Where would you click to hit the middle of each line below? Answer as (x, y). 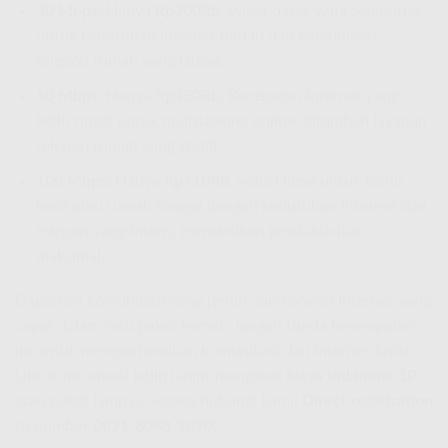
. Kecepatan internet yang (309, 95)
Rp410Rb (196, 180)
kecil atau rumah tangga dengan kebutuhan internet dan (231, 205)
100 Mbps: (73, 180)
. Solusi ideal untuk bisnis (316, 180)
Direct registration (367, 401)
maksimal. (70, 255)
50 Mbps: (68, 95)
